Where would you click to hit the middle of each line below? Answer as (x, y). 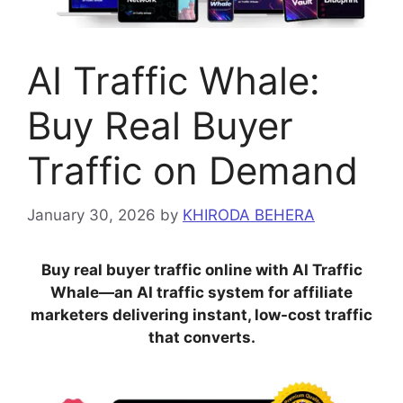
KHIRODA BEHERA (249, 215)
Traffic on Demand (193, 171)
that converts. (201, 337)
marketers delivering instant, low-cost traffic (201, 314)
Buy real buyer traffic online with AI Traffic (201, 269)
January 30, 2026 (91, 215)
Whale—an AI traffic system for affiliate (201, 292)
